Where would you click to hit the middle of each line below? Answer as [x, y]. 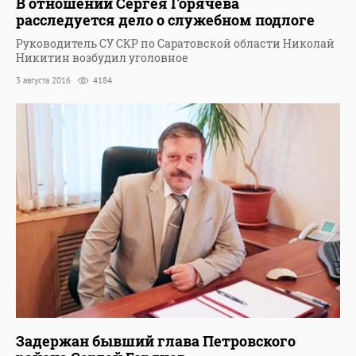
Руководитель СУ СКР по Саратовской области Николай [175, 44]
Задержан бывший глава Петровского [156, 341]
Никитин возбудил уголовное [102, 58]
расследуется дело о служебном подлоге [165, 20]
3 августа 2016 [44, 81]
